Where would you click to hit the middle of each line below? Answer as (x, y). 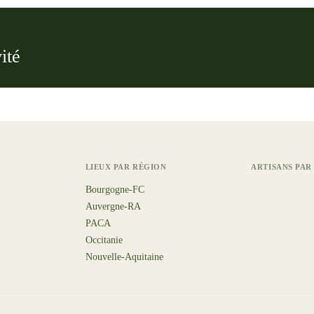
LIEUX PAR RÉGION (126, 167)
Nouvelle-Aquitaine (124, 257)
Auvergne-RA (113, 206)
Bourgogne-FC (115, 190)
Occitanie (104, 240)
